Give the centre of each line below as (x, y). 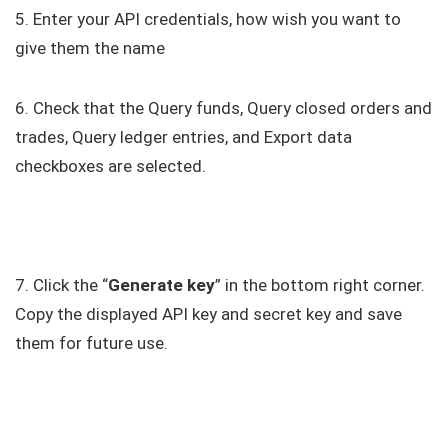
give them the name (90, 48)
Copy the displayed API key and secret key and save (208, 314)
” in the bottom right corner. (320, 285)
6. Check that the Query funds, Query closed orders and (223, 108)
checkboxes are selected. (110, 166)
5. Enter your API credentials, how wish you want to (208, 19)
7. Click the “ (61, 285)
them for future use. (91, 343)
